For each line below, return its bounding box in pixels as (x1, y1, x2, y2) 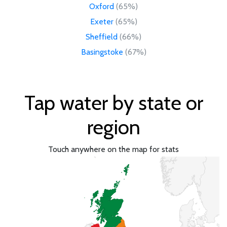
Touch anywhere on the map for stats (48, 144, 179, 154)
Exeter (90, 16, 113, 26)
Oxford (89, 1, 114, 11)
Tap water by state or (24, 90, 203, 115)
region (87, 114, 140, 139)
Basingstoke (81, 47, 123, 57)
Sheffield (86, 31, 118, 42)
